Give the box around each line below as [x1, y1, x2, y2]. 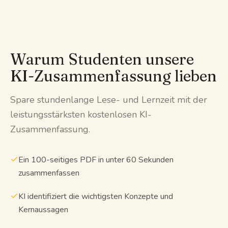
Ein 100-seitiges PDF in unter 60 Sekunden [18, 154, 174, 165]
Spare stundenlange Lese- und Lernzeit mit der [10, 93, 207, 106]
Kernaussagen [18, 204, 68, 215]
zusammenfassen [18, 167, 79, 179]
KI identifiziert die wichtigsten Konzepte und [18, 190, 173, 202]
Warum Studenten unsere [10, 49, 194, 69]
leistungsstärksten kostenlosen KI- [10, 108, 152, 121]
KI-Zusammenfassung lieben [10, 66, 217, 85]
